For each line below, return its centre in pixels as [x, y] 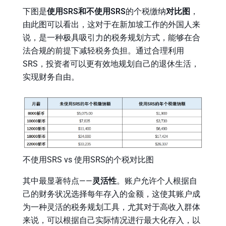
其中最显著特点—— [58, 181]
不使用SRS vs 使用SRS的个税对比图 [88, 159]
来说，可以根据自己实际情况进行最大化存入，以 [111, 220]
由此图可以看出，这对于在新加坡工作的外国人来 [111, 24]
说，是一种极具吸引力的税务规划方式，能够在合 [111, 38]
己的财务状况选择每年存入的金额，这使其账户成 [111, 194]
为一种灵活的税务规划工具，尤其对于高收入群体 [111, 207]
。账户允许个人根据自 [157, 181]
